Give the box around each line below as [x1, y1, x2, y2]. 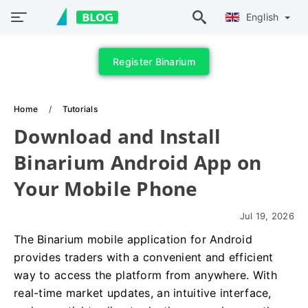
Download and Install [14, 123, 221, 149]
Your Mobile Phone [14, 175, 198, 201]
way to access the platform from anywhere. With [14, 268, 277, 282]
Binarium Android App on [14, 149, 262, 175]
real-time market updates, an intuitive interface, [14, 286, 272, 300]
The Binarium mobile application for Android [14, 232, 253, 246]
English [245, 11, 282, 23]
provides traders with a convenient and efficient [14, 250, 274, 264]
